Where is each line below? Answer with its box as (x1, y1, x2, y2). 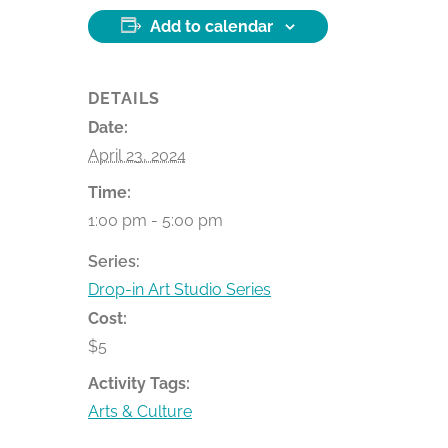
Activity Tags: (88, 374, 190, 393)
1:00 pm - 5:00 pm (88, 211, 223, 230)
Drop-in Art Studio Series (88, 280, 271, 299)
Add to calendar (150, 17, 273, 36)
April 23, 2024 (88, 146, 186, 165)
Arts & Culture (88, 402, 192, 421)
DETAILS (88, 89, 160, 108)
